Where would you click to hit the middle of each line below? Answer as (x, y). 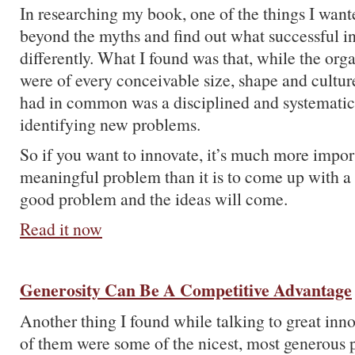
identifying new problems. (110, 124)
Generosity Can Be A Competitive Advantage (186, 290)
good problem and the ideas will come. (154, 198)
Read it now (61, 229)
